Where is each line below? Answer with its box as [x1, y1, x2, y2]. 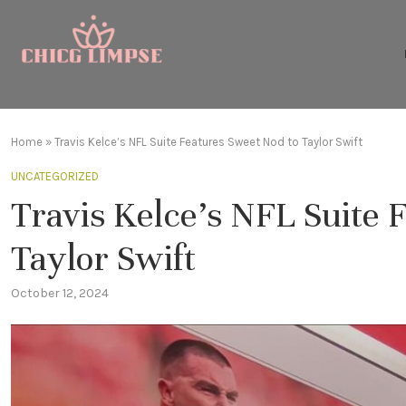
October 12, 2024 [11, 285, 109, 301]
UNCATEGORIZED [11, 169, 99, 183]
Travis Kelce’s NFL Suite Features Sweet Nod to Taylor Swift [54, 135, 362, 149]
